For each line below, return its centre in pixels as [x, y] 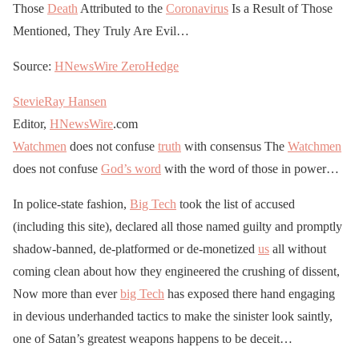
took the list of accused [236, 204]
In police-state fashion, [71, 204]
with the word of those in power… [250, 168]
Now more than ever [67, 293]
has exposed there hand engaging [250, 293]
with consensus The [234, 146]
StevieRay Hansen [60, 101]
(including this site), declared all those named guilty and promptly [177, 226]
